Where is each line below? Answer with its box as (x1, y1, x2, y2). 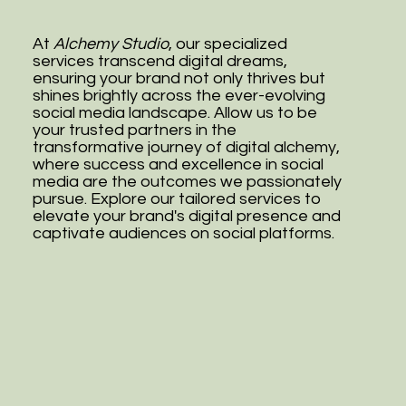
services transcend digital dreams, (32, 52, 287, 70)
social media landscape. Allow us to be (32, 103, 317, 121)
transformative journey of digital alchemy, (32, 138, 340, 156)
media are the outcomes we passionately (32, 172, 342, 190)
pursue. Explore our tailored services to (32, 189, 321, 208)
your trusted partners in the (32, 121, 237, 139)
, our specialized (168, 34, 287, 53)
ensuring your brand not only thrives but (32, 69, 325, 87)
